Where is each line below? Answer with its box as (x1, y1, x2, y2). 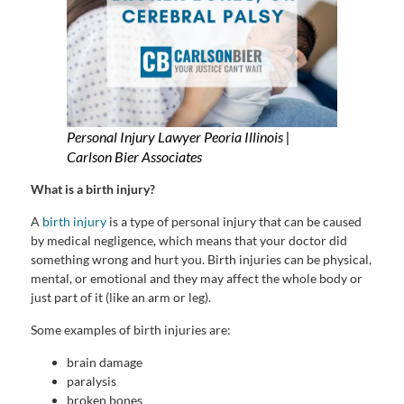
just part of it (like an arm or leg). (31, 289, 211, 306)
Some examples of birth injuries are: (31, 322, 234, 338)
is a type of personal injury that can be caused (106, 214, 362, 230)
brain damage (67, 354, 145, 371)
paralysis (67, 373, 119, 390)
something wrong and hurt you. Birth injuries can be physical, (31, 252, 372, 268)
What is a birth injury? (31, 181, 155, 197)
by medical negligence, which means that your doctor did (31, 233, 347, 249)
